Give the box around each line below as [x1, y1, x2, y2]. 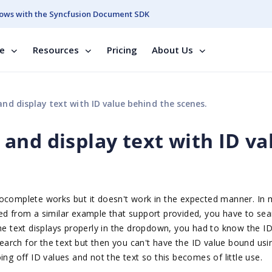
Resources [33, 44, 79, 56]
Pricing [107, 44, 137, 56]
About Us [152, 44, 193, 56]
